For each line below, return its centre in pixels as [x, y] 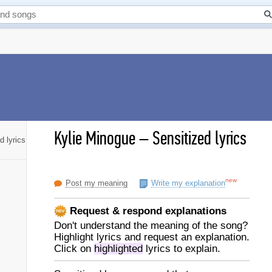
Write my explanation [188, 183]
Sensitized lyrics [199, 138]
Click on [74, 249]
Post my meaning [97, 183]
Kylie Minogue [95, 138]
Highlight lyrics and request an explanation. [152, 237]
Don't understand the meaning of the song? [151, 226]
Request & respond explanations [147, 211]
